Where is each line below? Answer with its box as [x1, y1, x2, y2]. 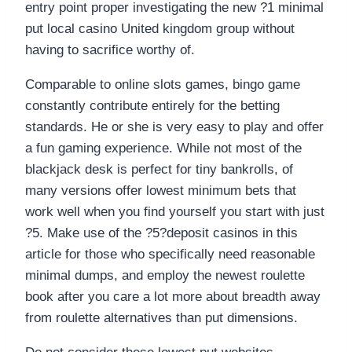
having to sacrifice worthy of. [25, 42, 195, 58]
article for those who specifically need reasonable [25, 247, 315, 262]
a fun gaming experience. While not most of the [25, 141, 302, 156]
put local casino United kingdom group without [25, 21, 295, 37]
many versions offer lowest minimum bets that [25, 183, 296, 199]
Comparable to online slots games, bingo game [25, 77, 300, 93]
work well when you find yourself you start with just [25, 204, 324, 220]
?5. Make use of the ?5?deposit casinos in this [25, 225, 298, 241]
